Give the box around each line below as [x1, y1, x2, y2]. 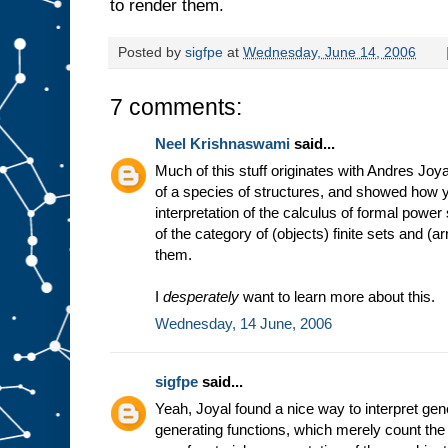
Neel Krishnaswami [155, 135, 290, 153]
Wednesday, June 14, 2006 [243, 45, 416, 61]
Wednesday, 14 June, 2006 [155, 315, 332, 333]
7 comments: [110, 94, 242, 121]
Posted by [118, 45, 185, 61]
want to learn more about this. [239, 288, 435, 306]
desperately [163, 288, 239, 306]
